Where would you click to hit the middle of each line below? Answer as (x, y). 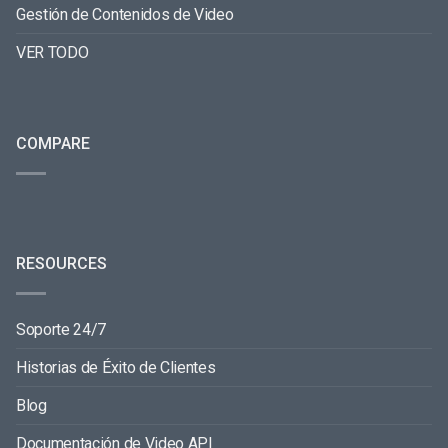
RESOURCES (61, 264)
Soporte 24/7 (61, 330)
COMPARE (53, 144)
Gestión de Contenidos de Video (125, 15)
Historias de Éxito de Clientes (116, 368)
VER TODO (52, 53)
